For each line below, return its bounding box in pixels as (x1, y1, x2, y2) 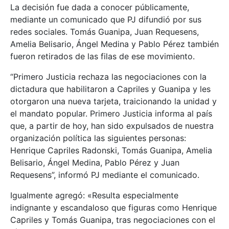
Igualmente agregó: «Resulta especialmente (10, 190, 178, 200)
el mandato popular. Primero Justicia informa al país (10, 108, 212, 119)
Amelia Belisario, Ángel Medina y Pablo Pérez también (10, 38, 219, 49)
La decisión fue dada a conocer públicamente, (10, 2, 189, 12)
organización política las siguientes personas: (10, 132, 186, 143)
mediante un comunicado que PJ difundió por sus (10, 14, 201, 25)
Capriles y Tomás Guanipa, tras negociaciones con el (10, 214, 215, 225)
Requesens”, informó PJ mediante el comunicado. (10, 169, 199, 180)
